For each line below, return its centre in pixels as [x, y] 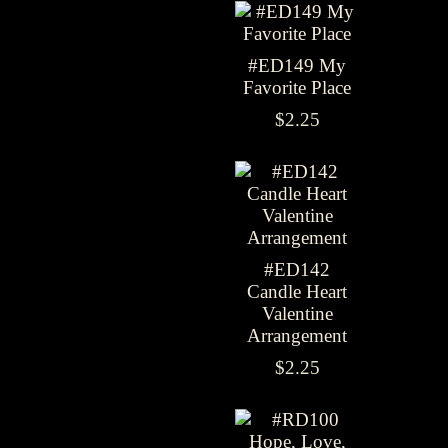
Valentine [297, 313]
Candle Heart [297, 291]
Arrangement [297, 335]
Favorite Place [297, 87]
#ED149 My [297, 65]
